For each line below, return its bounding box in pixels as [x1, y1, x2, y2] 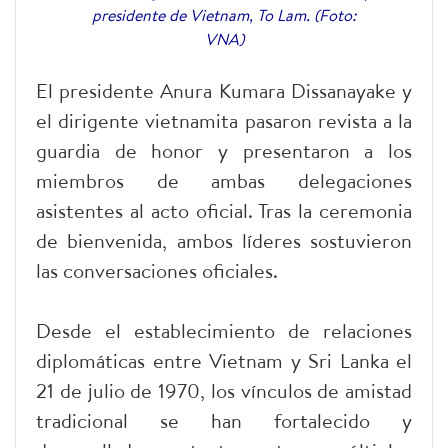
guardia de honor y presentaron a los [36, 136, 412, 164]
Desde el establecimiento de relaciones [36, 316, 412, 344]
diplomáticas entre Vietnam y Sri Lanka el [36, 346, 412, 374]
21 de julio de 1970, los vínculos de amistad [36, 376, 412, 404]
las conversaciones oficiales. [36, 256, 278, 284]
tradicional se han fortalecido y [36, 406, 412, 434]
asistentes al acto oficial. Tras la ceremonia [36, 196, 412, 224]
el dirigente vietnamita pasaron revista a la [36, 106, 412, 134]
